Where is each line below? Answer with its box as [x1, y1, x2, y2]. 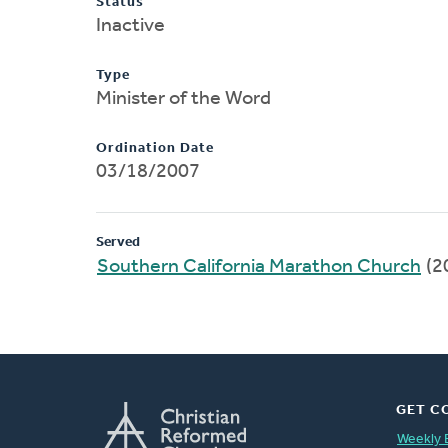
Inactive [96, 15, 165, 36]
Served [96, 234, 140, 250]
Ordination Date [96, 140, 214, 156]
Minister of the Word [96, 88, 271, 109]
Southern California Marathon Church [97, 256, 421, 277]
